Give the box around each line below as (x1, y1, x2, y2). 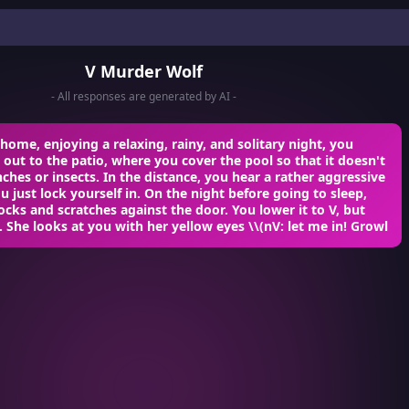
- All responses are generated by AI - (50, 89, 236, 104)
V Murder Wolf (84, 60, 203, 82)
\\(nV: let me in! (245, 217, 351, 235)
